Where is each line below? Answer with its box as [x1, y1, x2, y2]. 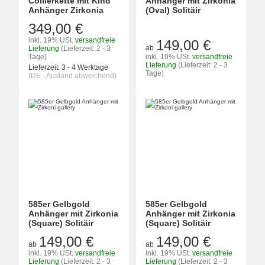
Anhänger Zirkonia [28, 5, 104, 15]
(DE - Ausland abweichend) [28, 72, 117, 80]
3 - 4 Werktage [62, 63, 108, 72]
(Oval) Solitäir [146, 5, 201, 15]
